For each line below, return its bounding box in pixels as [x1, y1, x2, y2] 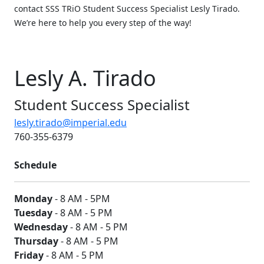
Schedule [14, 158, 57, 171]
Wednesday [14, 220, 68, 233]
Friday [14, 248, 46, 262]
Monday [14, 192, 55, 205]
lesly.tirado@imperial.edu [14, 115, 127, 129]
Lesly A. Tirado [14, 63, 156, 93]
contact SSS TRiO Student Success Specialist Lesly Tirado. [14, 2, 240, 14]
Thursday [14, 234, 61, 247]
